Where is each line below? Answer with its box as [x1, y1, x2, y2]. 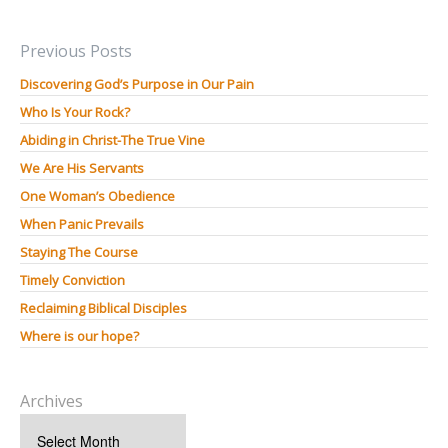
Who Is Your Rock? [20, 102, 130, 121]
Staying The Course [20, 242, 138, 261]
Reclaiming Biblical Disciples [20, 298, 187, 317]
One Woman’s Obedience [20, 186, 175, 205]
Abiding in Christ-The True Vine [20, 130, 205, 149]
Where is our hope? [20, 326, 139, 345]
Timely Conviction [20, 270, 125, 289]
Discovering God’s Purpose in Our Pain [20, 74, 254, 93]
